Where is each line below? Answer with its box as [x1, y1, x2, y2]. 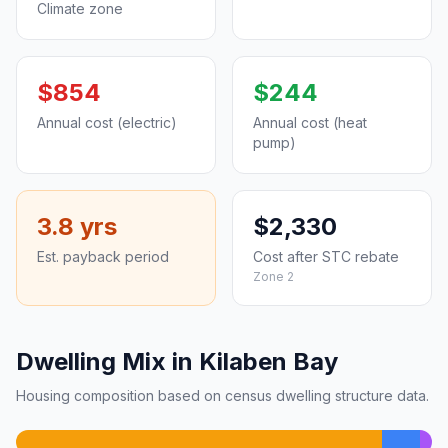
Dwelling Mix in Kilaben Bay [16, 347, 338, 376]
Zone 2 [253, 269, 294, 284]
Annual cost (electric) [37, 114, 177, 131]
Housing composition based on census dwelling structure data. [16, 387, 429, 404]
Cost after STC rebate [253, 248, 399, 265]
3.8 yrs [37, 212, 117, 241]
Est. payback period [37, 248, 169, 265]
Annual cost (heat [253, 114, 367, 131]
